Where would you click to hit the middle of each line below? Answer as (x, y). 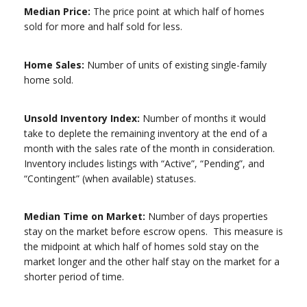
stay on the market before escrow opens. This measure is (153, 232)
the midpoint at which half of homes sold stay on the (142, 247)
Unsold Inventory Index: (82, 118)
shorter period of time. (77, 277)
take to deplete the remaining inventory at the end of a (146, 133)
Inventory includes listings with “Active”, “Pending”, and (144, 163)
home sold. (49, 79)
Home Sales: (54, 64)
